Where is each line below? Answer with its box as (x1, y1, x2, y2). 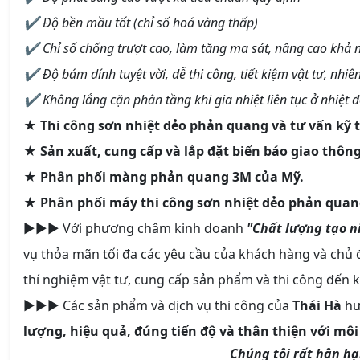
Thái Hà (292, 296, 342, 314)
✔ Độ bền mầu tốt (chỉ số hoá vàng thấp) (23, 13, 258, 31)
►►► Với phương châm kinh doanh (23, 219, 247, 237)
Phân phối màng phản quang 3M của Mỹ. (40, 167, 304, 186)
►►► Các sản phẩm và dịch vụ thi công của (23, 296, 292, 314)
